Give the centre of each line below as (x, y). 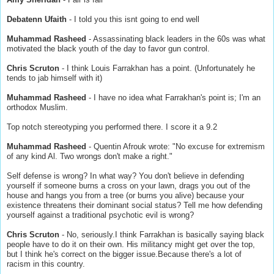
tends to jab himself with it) (54, 78)
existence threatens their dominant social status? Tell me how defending (135, 205)
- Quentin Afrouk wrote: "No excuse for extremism (177, 146)
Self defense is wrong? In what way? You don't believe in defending (125, 176)
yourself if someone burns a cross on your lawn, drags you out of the (128, 185)
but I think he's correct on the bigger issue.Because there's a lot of (124, 254)
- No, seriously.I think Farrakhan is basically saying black (162, 234)
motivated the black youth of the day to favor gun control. (108, 48)
